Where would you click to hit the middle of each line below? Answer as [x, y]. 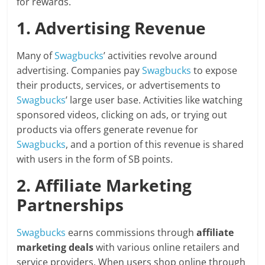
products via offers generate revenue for [108, 130]
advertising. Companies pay [80, 71]
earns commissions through [131, 233]
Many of [36, 56]
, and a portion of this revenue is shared [155, 145]
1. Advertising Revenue [112, 28]
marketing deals [55, 248]
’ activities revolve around [161, 56]
